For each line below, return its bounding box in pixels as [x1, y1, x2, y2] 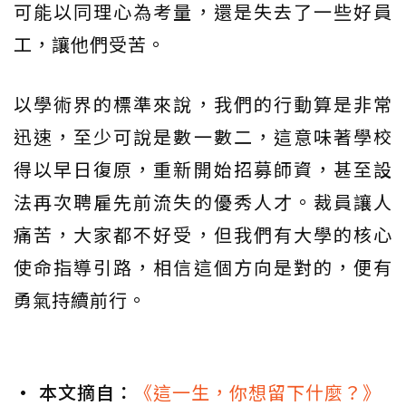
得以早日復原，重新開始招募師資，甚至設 [14, 156, 392, 183]
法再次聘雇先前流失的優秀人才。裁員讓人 [14, 188, 392, 216]
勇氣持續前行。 [14, 286, 147, 314]
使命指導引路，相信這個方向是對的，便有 [14, 254, 392, 281]
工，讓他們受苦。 [14, 31, 166, 58]
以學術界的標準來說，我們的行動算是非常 [14, 91, 392, 118]
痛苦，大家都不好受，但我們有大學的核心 [14, 221, 392, 248]
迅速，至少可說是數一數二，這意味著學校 [14, 123, 392, 150]
